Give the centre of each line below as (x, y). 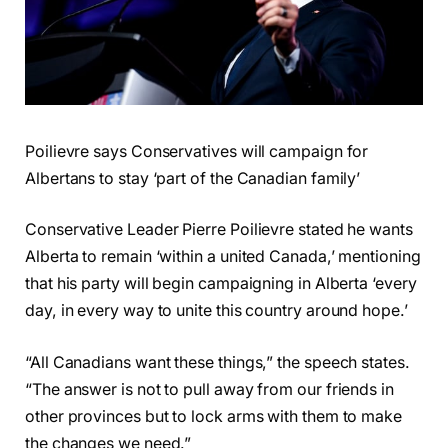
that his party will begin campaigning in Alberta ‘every (221, 284)
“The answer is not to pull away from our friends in (209, 389)
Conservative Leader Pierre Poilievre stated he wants (219, 230)
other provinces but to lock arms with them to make (214, 416)
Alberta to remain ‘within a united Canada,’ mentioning (223, 257)
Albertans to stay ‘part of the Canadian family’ (193, 178)
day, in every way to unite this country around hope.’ (216, 311)
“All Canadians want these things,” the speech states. (217, 362)
